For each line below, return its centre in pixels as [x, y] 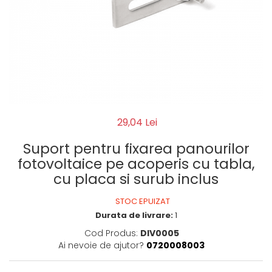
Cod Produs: [111, 233]
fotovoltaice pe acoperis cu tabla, [136, 164]
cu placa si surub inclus [136, 179]
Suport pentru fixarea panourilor [136, 149]
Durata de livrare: [134, 215]
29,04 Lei [137, 122]
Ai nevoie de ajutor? [101, 245]
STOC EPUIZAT [141, 201]
